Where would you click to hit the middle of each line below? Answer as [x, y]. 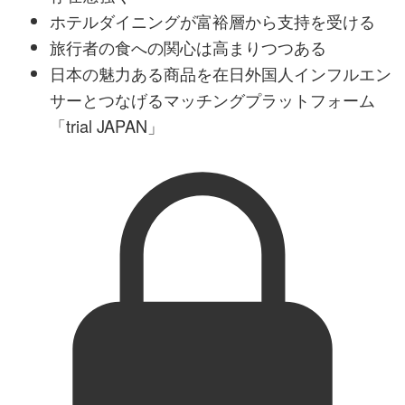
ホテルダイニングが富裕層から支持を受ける [212, 21]
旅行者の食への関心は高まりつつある [188, 47]
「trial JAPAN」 [107, 126]
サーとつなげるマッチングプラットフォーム [212, 100]
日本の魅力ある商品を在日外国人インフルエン [221, 74]
